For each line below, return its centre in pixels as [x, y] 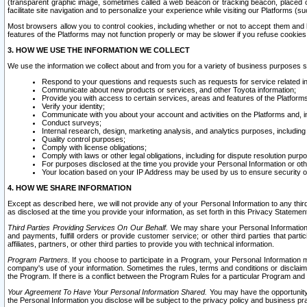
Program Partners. [39, 260]
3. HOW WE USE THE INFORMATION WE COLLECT [99, 50]
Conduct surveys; [72, 123]
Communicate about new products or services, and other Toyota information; [169, 90]
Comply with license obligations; [94, 147]
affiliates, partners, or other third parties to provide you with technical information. [141, 244]
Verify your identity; [73, 106]
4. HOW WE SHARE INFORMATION [70, 188]
